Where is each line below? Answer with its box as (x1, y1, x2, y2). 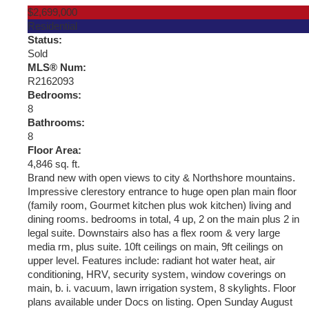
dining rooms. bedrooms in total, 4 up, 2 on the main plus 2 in (28, 213, 299, 225)
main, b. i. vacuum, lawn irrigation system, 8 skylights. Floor (28, 282, 296, 294)
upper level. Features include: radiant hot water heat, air (28, 255, 275, 266)
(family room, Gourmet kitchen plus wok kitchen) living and (28, 199, 291, 211)
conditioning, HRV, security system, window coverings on (28, 268, 286, 280)
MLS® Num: (28, 61, 86, 73)
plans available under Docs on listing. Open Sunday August (28, 296, 292, 308)
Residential (28, 20, 77, 32)
